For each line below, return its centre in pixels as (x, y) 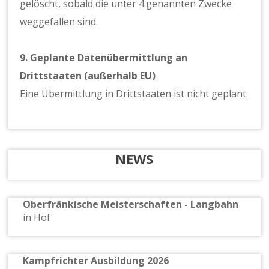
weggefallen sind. (59, 22)
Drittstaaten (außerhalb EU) (88, 76)
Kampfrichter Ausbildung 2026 (96, 260)
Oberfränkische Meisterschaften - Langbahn (131, 204)
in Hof (37, 217)
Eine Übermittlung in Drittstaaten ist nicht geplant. (134, 94)
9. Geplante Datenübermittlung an (104, 58)
